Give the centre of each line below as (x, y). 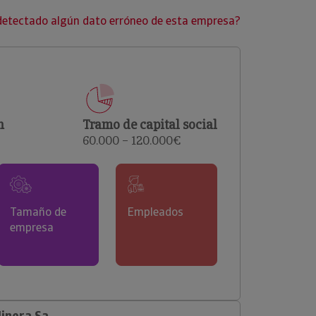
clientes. (72, 14)
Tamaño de (38, 212)
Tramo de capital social (150, 124)
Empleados (156, 212)
